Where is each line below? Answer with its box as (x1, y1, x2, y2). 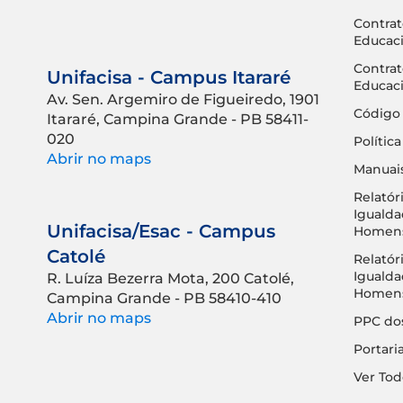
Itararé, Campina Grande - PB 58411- (47, 110, 309, 128)
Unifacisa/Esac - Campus (47, 219, 275, 242)
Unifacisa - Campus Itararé (47, 66, 291, 88)
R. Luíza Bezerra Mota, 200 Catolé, (47, 269, 294, 287)
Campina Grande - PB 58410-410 (47, 289, 282, 307)
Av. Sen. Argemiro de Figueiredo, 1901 (47, 90, 319, 108)
